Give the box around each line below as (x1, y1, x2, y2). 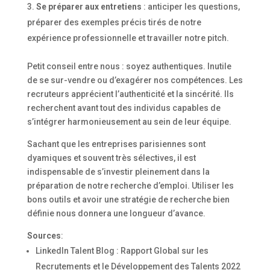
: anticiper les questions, (141, 1, 240, 11)
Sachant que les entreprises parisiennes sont (27, 139, 206, 149)
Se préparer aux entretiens (36, 1, 142, 11)
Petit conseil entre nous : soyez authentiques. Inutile (27, 61, 231, 71)
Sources (27, 230, 61, 240)
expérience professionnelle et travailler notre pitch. (27, 33, 229, 43)
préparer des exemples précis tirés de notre (27, 17, 201, 27)
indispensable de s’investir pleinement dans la (27, 166, 210, 177)
